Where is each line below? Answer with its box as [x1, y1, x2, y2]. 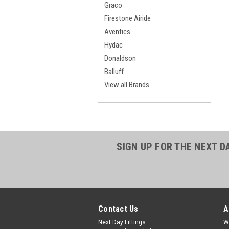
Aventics [104, 27, 130, 36]
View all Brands [104, 80, 149, 89]
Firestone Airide [104, 14, 151, 23]
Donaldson [104, 54, 136, 63]
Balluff [104, 67, 124, 76]
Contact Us [98, 204, 139, 214]
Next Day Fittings [98, 219, 146, 226]
